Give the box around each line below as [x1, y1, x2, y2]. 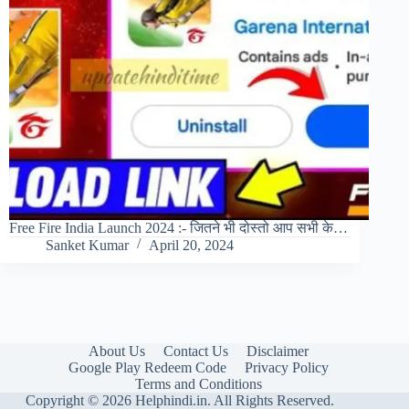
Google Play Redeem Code [68, 360, 226, 375]
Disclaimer [246, 343, 309, 359]
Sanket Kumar [46, 237, 129, 254]
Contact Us [163, 343, 228, 359]
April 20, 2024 [149, 237, 234, 254]
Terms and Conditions [134, 376, 262, 392]
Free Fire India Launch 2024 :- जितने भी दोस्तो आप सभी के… [9, 220, 348, 236]
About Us [88, 343, 145, 359]
